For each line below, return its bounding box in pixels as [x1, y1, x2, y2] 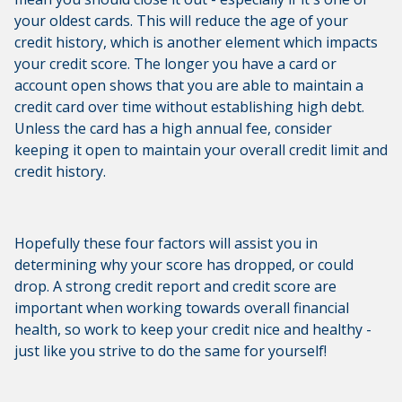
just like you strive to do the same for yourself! [14, 341, 327, 362]
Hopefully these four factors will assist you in [14, 233, 318, 254]
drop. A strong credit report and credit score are [14, 276, 336, 297]
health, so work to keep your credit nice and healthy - [14, 319, 371, 340]
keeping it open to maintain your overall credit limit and [14, 140, 388, 161]
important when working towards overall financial [14, 298, 349, 319]
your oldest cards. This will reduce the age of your [14, 11, 348, 31]
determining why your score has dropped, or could [14, 255, 354, 275]
